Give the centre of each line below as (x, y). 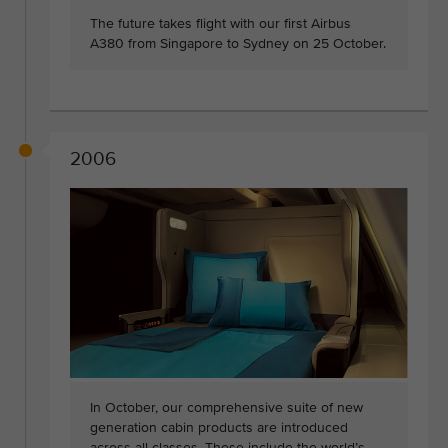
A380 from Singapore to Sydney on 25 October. (238, 44)
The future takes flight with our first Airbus (220, 24)
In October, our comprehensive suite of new (226, 408)
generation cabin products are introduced (219, 428)
